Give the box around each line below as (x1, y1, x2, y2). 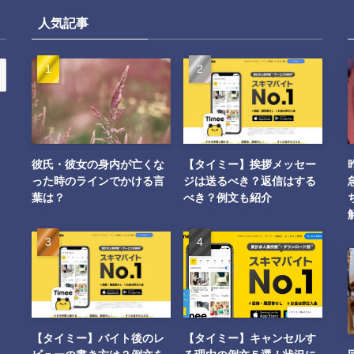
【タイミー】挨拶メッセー (183, 158, 316, 171)
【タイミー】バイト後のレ (32, 332, 164, 345)
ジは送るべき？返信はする (183, 175, 316, 188)
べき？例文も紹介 (183, 191, 272, 205)
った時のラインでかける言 (32, 175, 164, 188)
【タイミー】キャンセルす (183, 332, 316, 345)
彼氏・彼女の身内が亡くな (32, 158, 164, 171)
